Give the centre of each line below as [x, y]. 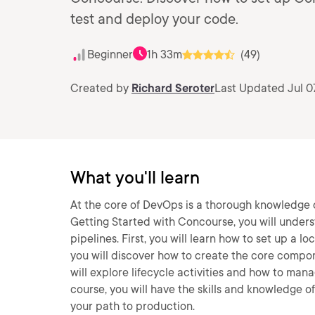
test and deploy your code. [154, 19]
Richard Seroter [173, 88]
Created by [101, 88]
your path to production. [133, 306]
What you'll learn [135, 178]
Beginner [110, 54]
